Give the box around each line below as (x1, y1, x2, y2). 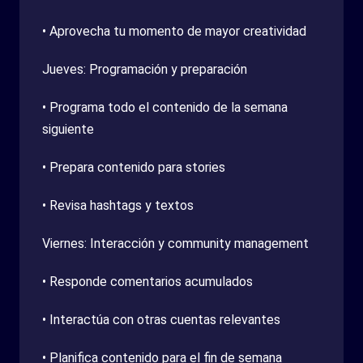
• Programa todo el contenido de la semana (42, 99, 288, 115)
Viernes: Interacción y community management (42, 235, 309, 251)
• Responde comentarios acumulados (42, 273, 253, 289)
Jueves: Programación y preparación (42, 61, 247, 77)
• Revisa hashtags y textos (42, 197, 194, 213)
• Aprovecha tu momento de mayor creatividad (42, 23, 306, 39)
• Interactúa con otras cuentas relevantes (42, 311, 280, 327)
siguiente (42, 121, 94, 137)
